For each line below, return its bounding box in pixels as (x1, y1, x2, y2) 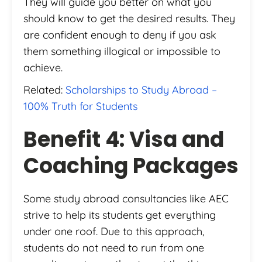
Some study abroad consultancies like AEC (23, 191, 229, 205)
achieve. (23, 60, 63, 74)
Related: (23, 82, 65, 96)
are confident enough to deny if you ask (23, 27, 216, 42)
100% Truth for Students (23, 99, 137, 113)
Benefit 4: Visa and (23, 124, 224, 154)
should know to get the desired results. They (23, 11, 235, 25)
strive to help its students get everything (23, 208, 216, 222)
